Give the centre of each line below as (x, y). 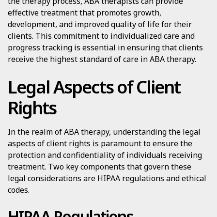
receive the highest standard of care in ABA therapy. (102, 59)
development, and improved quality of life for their (100, 24)
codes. (19, 190)
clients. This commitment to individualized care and (101, 36)
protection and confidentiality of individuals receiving (105, 155)
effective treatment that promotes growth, (85, 13)
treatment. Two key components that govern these (100, 167)
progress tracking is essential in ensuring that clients (105, 47)
